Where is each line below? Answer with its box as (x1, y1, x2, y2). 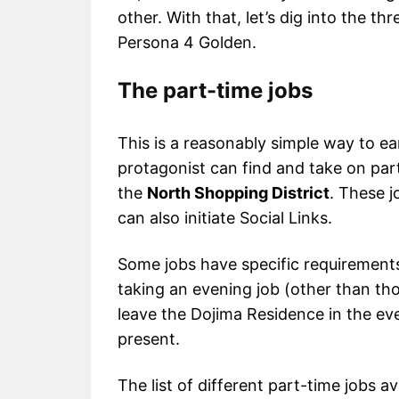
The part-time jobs (118, 77, 313, 104)
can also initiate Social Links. (118, 208, 332, 228)
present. (118, 330, 180, 349)
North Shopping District (147, 183, 330, 203)
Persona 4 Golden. (118, 33, 256, 53)
